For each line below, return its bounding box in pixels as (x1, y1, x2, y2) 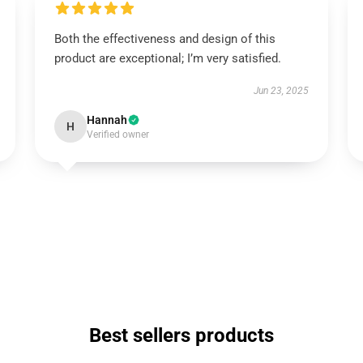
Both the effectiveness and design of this (53, 32, 275, 46)
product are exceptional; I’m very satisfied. (53, 51, 281, 66)
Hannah (86, 113, 127, 126)
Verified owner (86, 129, 149, 140)
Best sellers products (89, 324, 274, 347)
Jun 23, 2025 (254, 85, 310, 96)
